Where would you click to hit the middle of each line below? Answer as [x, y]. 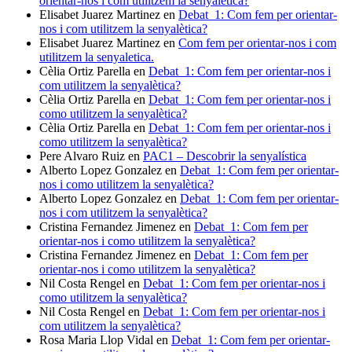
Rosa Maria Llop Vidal [96, 340]
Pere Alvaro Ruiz [82, 156]
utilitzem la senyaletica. [97, 57]
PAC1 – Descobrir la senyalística [225, 156]
